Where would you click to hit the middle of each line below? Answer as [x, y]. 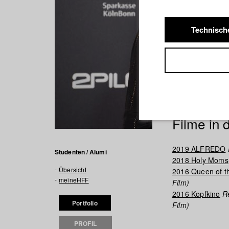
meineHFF [74, 180]
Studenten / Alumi [81, 152]
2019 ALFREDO [199, 149]
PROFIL [85, 223]
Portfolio [85, 203]
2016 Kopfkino [196, 194]
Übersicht [73, 169]
